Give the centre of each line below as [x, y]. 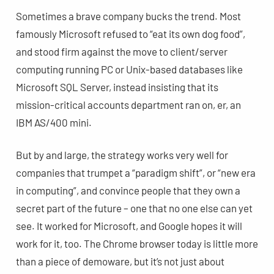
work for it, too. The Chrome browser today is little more [137, 243]
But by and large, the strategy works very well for [122, 154]
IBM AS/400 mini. [54, 122]
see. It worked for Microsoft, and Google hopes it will [129, 225]
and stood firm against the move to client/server [121, 51]
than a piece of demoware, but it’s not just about [120, 261]
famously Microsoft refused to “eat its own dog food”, [130, 33]
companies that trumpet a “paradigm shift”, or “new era [135, 172]
